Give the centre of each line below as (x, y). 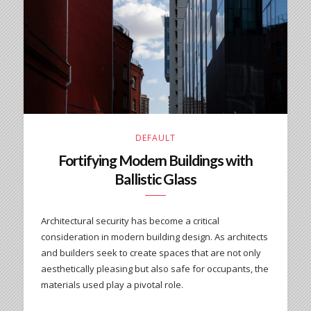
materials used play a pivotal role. (112, 285)
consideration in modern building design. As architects (154, 237)
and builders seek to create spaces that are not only (151, 253)
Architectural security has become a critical (130, 221)
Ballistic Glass (155, 179)
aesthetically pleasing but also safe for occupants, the (154, 269)
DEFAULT (155, 138)
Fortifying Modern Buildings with (155, 160)
